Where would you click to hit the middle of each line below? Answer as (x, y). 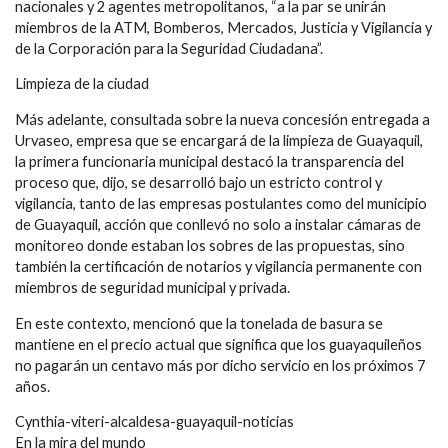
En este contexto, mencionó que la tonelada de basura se (199, 323)
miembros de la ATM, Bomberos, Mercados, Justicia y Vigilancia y (223, 27)
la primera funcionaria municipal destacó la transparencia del (209, 161)
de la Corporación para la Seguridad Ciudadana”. (169, 48)
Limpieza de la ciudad (82, 84)
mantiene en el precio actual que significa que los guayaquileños (218, 344)
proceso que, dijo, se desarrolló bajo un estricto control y (198, 182)
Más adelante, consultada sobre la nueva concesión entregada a (222, 119)
